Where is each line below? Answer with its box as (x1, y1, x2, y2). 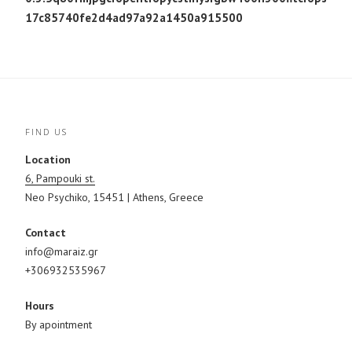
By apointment (25, 317, 92, 332)
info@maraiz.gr (25, 244, 98, 258)
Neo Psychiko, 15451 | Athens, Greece (25, 190, 203, 204)
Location (25, 152, 71, 167)
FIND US (25, 125, 68, 137)
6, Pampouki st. (25, 171, 95, 185)
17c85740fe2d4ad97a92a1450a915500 (25, 9, 243, 25)
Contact (25, 225, 66, 240)
